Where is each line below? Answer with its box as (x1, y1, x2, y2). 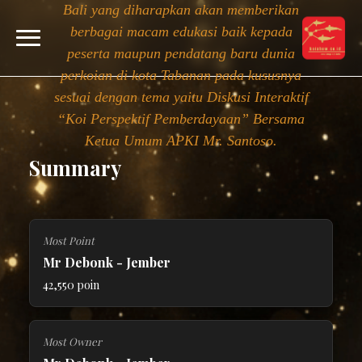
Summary (29, 154, 121, 181)
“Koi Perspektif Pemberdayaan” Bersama (57, 110, 305, 127)
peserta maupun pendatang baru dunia (67, 44, 295, 61)
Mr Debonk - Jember (43, 254, 170, 271)
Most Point (43, 234, 95, 247)
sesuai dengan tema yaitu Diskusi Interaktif (53, 88, 309, 105)
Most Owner (43, 335, 102, 348)
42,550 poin (43, 277, 99, 293)
